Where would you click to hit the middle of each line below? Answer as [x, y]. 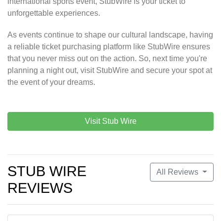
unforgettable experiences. [54, 13]
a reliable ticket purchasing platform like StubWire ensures [109, 47]
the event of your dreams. [51, 82]
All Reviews [179, 172]
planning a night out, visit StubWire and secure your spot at [110, 71]
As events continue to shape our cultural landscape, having [110, 35]
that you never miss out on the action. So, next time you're [107, 59]
